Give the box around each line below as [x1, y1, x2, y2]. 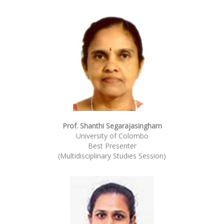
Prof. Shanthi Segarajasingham [62, 120, 162, 130]
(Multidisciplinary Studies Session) [58, 150, 166, 160]
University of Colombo [75, 130, 148, 140]
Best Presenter [87, 140, 136, 150]
